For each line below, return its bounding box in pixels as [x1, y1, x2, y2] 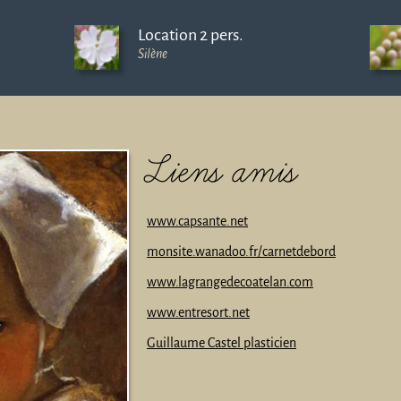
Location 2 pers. [137, 25, 243, 44]
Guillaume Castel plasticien [147, 336, 296, 351]
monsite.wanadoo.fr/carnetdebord [147, 244, 336, 260]
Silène [137, 46, 167, 61]
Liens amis [147, 152, 298, 196]
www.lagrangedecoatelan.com [147, 275, 313, 290]
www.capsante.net [147, 214, 248, 229]
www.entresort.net [147, 305, 250, 320]
